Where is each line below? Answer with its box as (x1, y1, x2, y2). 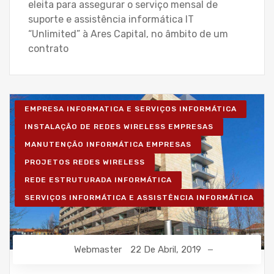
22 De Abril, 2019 (130, 243, 201, 255)
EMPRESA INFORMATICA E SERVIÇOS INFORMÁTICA (24, 104, 237, 113)
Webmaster (74, 243, 122, 255)
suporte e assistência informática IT (28, 13, 194, 25)
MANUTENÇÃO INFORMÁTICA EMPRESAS (24, 139, 191, 149)
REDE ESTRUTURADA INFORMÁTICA (24, 175, 172, 184)
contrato (28, 42, 68, 54)
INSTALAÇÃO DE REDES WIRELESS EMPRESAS (24, 122, 213, 131)
